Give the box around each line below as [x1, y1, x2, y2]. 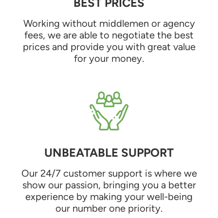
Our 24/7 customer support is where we [21, 167, 197, 179]
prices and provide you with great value [22, 40, 196, 53]
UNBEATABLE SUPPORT [44, 145, 174, 160]
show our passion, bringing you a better [22, 179, 196, 191]
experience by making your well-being [25, 190, 193, 202]
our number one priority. [55, 202, 163, 214]
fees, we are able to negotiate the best [24, 29, 194, 41]
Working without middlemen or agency [23, 17, 195, 29]
